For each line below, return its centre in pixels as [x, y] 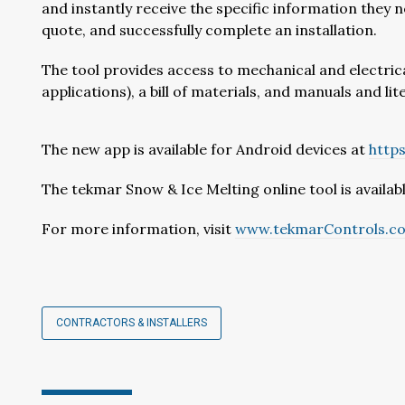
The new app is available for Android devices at [205, 149]
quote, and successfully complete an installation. [209, 30]
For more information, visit [138, 229]
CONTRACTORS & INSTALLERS [132, 323]
